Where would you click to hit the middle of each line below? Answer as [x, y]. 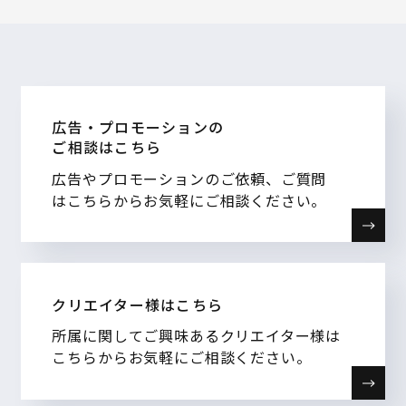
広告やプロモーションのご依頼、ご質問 [189, 179]
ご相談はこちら [107, 147]
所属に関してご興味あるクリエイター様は [197, 336]
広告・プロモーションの [138, 127]
